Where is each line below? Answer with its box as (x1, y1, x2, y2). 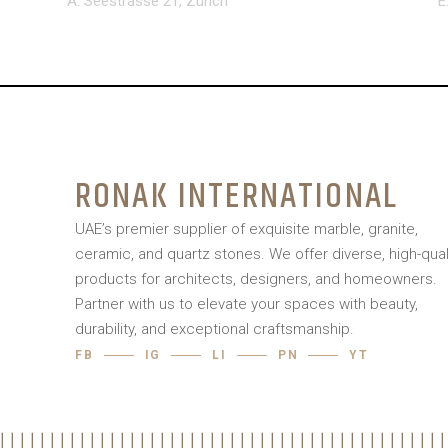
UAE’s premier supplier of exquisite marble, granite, (75, 220, 418, 238)
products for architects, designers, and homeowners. (75, 270, 437, 288)
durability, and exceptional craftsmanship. (75, 320, 354, 338)
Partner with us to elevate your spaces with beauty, (75, 295, 418, 313)
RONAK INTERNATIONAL (75, 169, 399, 224)
